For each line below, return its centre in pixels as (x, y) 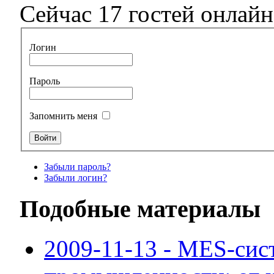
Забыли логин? (76, 177)
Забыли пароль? (78, 166)
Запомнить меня (65, 116)
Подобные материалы (140, 209)
